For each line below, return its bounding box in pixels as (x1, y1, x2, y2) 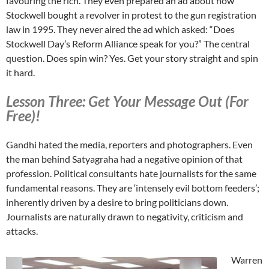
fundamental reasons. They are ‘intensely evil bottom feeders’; (6, 182, 259, 194)
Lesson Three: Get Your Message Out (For (6, 92, 249, 110)
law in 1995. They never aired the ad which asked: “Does (6, 23, 235, 35)
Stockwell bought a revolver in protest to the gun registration (6, 9, 256, 21)
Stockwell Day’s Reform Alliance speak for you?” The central (6, 38, 250, 50)
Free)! (6, 107, 40, 125)
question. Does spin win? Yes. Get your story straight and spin (6, 52, 258, 64)
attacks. (6, 225, 38, 237)
